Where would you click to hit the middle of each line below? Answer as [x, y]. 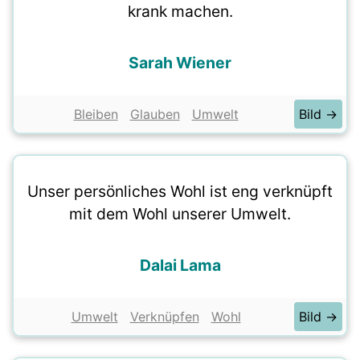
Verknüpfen [164, 317]
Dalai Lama [180, 265]
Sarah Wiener [180, 63]
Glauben [155, 114]
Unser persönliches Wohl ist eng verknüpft [180, 191]
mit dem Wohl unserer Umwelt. [180, 214]
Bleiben [96, 114]
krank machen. [180, 11]
